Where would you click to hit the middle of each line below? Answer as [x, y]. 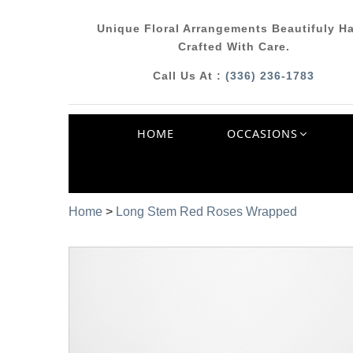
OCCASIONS [263, 133]
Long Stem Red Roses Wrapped [206, 212]
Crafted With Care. [234, 46]
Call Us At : [190, 76]
